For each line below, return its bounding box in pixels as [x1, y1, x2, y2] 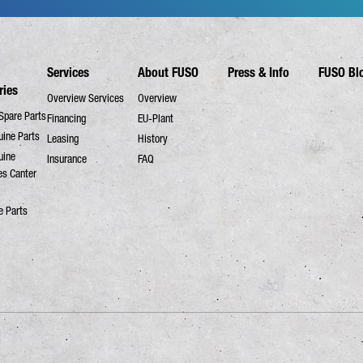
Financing [47, 112, 87, 126]
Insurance [47, 152, 88, 166]
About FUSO [137, 65, 199, 81]
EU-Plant [137, 112, 173, 126]
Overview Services [47, 92, 125, 105]
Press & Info [228, 65, 290, 81]
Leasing [47, 132, 79, 146]
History [137, 132, 168, 146]
